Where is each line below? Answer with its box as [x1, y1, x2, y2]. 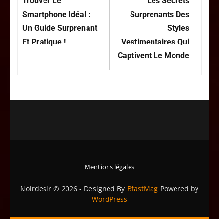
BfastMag [127, 184, 158, 194]
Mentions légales [85, 162, 134, 172]
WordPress [91, 195, 128, 204]
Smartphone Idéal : [22, 10, 91, 20]
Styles [167, 23, 189, 33]
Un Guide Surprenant [22, 23, 97, 33]
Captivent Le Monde [118, 51, 189, 61]
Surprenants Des [130, 10, 189, 20]
